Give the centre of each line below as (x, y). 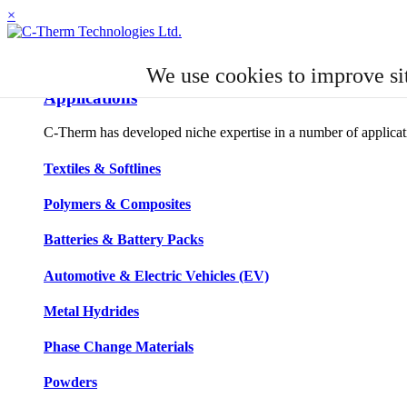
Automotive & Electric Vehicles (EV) (156, 275)
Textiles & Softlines (102, 168)
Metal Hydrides (91, 311)
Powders (70, 382)
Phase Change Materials (119, 347)
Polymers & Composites (117, 203)
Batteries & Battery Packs (124, 240)
